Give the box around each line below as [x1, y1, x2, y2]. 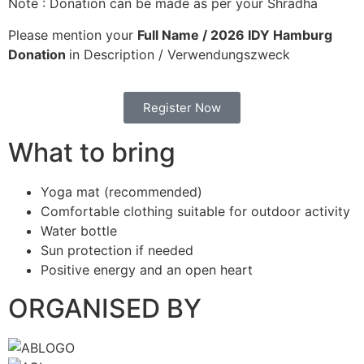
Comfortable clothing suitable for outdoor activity [41, 203, 350, 220]
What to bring [8, 136, 175, 169]
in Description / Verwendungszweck [69, 45, 290, 63]
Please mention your [8, 26, 137, 43]
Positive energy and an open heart [41, 262, 253, 279]
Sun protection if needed [41, 242, 193, 259]
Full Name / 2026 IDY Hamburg [137, 26, 332, 43]
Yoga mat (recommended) [41, 184, 202, 201]
